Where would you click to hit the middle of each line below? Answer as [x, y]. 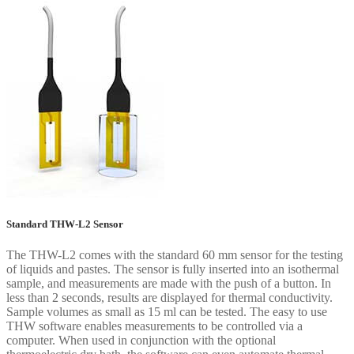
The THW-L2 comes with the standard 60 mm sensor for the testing [175, 255]
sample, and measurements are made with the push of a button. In [169, 284]
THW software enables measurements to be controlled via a [154, 326]
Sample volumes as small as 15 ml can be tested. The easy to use [167, 312]
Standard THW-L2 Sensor [65, 224]
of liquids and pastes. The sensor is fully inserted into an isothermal [173, 269]
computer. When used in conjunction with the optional [141, 341]
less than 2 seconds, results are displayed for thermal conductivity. [169, 298]
